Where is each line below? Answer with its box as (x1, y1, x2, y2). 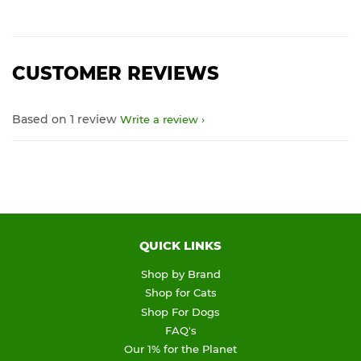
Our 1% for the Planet (124, 342, 237, 356)
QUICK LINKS (139, 239, 222, 254)
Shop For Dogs (141, 305, 220, 318)
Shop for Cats (144, 286, 217, 300)
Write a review (120, 113, 198, 127)
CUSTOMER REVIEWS (12, 62, 219, 85)
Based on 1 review (12, 112, 117, 127)
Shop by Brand (140, 268, 221, 281)
